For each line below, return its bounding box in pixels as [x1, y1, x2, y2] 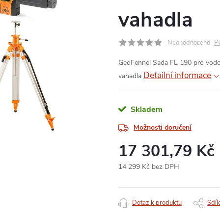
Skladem [131, 104, 163, 115]
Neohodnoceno [167, 38, 210, 47]
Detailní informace [143, 70, 211, 81]
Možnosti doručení [134, 123, 192, 132]
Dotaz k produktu [132, 198, 182, 207]
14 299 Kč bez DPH [118, 162, 179, 171]
